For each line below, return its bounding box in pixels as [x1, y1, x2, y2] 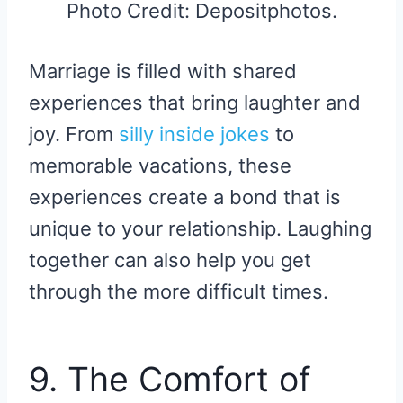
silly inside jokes [119, 121, 270, 146]
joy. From [29, 121, 119, 146]
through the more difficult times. [29, 279, 328, 303]
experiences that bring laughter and [29, 90, 361, 114]
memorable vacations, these [29, 153, 291, 177]
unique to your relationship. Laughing [29, 216, 372, 240]
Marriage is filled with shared [29, 58, 297, 83]
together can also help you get [29, 247, 311, 272]
